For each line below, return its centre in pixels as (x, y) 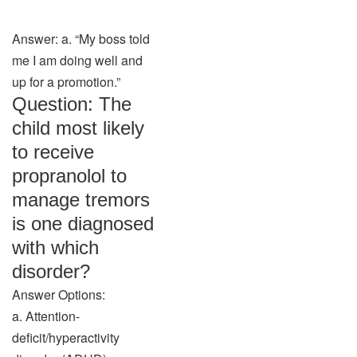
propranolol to (69, 176)
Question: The (72, 104)
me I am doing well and (77, 60)
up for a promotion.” (66, 82)
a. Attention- (46, 316)
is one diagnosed (83, 224)
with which (55, 247)
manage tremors (81, 200)
